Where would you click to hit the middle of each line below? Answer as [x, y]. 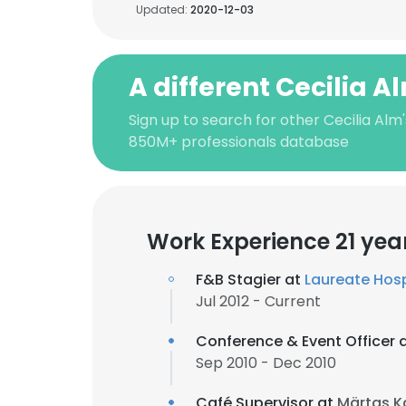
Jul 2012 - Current [258, 301]
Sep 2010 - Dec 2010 [266, 363]
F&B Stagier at [250, 280]
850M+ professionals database [239, 142]
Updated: [163, 10]
